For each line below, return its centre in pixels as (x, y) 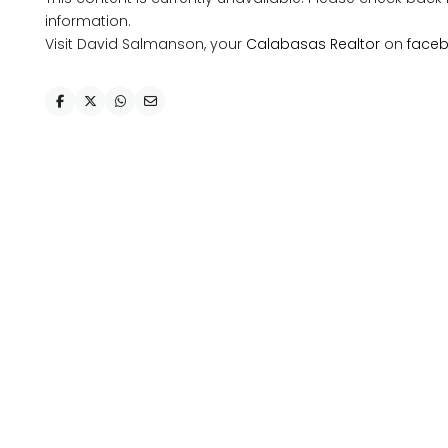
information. (88, 21)
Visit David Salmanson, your (145, 44)
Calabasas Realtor (313, 44)
